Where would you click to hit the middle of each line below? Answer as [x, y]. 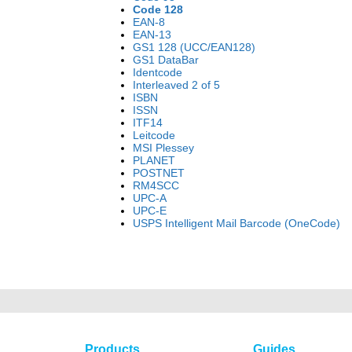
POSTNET [159, 173]
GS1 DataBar [166, 60]
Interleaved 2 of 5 [176, 85]
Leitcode [154, 135]
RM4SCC [156, 185]
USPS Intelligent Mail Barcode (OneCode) [236, 223]
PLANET [154, 160]
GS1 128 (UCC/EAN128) [194, 47]
